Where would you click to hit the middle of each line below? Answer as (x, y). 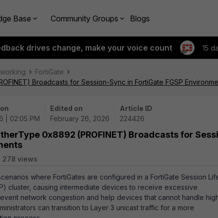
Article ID (136, 108)
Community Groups (84, 18)
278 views (20, 159)
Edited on (66, 108)
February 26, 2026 (80, 118)
